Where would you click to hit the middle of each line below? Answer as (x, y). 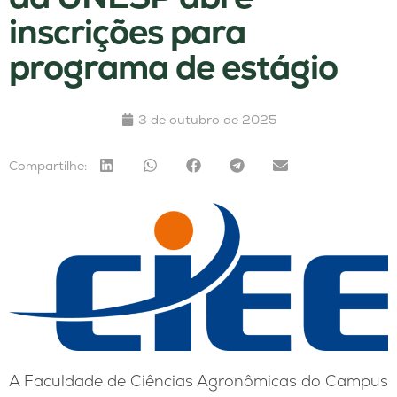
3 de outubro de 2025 (207, 120)
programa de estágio (173, 67)
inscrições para (127, 32)
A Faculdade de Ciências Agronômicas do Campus (198, 381)
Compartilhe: (48, 165)
